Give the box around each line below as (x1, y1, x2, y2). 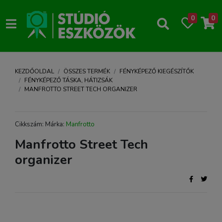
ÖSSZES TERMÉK (63, 67, 110, 75)
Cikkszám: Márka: (15, 120, 66, 129)
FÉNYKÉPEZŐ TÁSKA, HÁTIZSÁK (24, 76, 112, 84)
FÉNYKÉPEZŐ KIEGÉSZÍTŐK (119, 67, 194, 75)
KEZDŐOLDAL (15, 67, 54, 75)
